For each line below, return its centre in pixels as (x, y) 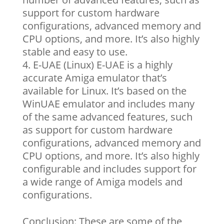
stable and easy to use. (75, 52)
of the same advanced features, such (107, 117)
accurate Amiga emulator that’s (94, 78)
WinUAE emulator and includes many (108, 104)
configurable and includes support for (109, 169)
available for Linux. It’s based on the (104, 91)
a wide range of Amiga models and (102, 182)
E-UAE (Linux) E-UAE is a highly (102, 65)
